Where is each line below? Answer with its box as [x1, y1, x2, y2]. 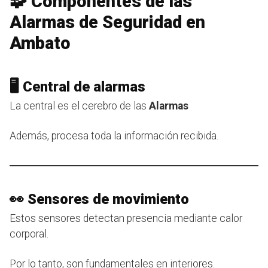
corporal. [10, 227, 48, 240]
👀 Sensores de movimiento [10, 190, 189, 208]
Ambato [10, 32, 71, 53]
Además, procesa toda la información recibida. [10, 129, 218, 142]
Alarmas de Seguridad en [10, 11, 205, 32]
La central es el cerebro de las [10, 99, 149, 112]
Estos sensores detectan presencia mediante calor [10, 212, 242, 224]
